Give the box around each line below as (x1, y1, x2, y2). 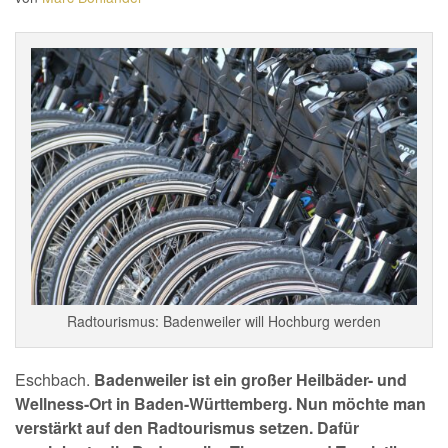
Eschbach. (15, 368, 94, 392)
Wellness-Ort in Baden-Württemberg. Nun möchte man (15, 392, 426, 416)
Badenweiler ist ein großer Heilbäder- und (94, 368, 407, 392)
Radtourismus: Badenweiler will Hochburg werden (67, 311, 381, 332)
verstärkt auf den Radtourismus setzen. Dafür (15, 416, 359, 440)
